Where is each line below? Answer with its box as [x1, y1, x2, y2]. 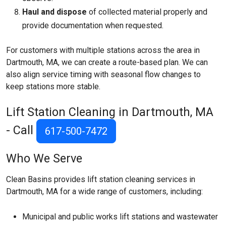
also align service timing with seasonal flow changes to [6, 70, 201, 79]
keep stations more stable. [6, 82, 100, 91]
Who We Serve [6, 151, 82, 165]
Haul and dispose [22, 7, 87, 17]
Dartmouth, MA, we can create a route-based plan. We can [6, 58, 208, 67]
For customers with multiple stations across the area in [6, 45, 200, 55]
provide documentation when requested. [22, 21, 163, 30]
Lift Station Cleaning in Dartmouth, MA [6, 105, 213, 119]
